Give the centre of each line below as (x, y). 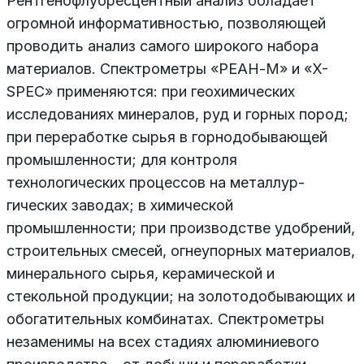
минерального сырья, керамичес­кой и (141, 273)
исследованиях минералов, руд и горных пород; (178, 114)
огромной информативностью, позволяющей (166, 23)
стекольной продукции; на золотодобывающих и (181, 296)
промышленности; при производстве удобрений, (181, 227)
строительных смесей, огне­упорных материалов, (181, 250)
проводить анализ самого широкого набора (162, 45)
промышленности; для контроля (122, 159)
